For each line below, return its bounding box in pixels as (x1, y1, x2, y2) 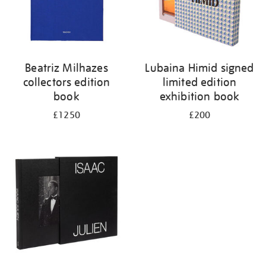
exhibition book (159, 89, 240, 103)
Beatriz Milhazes (25, 61, 108, 75)
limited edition (162, 75, 237, 89)
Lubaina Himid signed (145, 61, 254, 75)
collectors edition (23, 75, 110, 89)
